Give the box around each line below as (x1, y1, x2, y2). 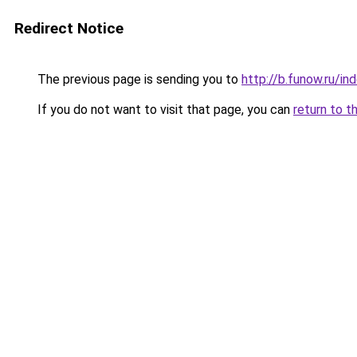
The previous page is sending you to (34, 72, 241, 87)
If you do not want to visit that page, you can (34, 102, 293, 117)
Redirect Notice (14, 19, 124, 37)
